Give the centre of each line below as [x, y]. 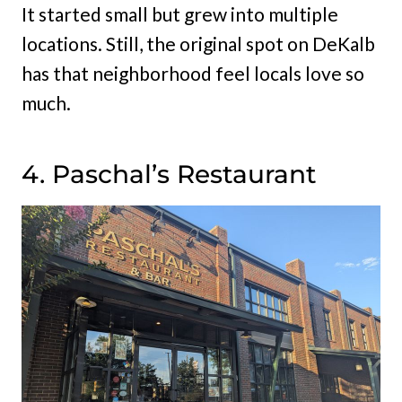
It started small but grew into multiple [180, 13]
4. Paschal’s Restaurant [169, 174]
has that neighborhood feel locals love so [193, 73]
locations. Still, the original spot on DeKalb [198, 43]
